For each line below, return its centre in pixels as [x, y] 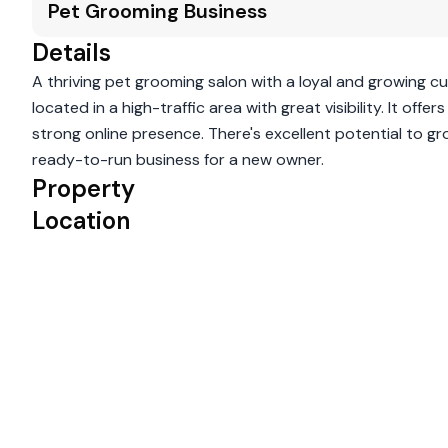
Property [83, 188]
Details [71, 52]
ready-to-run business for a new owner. [178, 159]
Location [81, 220]
